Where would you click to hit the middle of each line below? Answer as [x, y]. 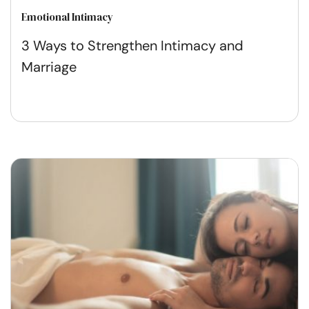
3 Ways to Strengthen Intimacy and [132, 46]
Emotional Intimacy [67, 17]
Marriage [49, 67]
